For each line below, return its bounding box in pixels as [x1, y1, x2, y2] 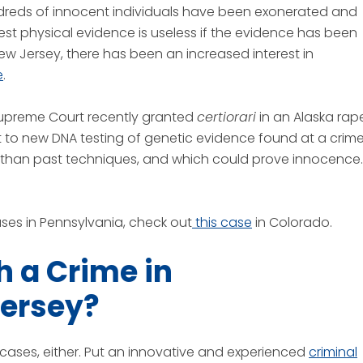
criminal [309, 343, 357, 361]
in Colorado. [252, 213, 332, 232]
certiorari [197, 108, 256, 126]
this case [192, 213, 252, 232]
